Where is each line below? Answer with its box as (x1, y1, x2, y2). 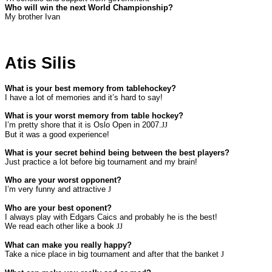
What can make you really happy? (5, 240, 132, 250)
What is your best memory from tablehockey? (5, 84, 176, 93)
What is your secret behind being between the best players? (5, 148, 229, 158)
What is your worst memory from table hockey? (5, 111, 183, 121)
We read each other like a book (5, 222, 117, 231)
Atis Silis (5, 54, 76, 73)
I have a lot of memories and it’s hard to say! (5, 93, 163, 103)
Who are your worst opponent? (5, 175, 121, 185)
